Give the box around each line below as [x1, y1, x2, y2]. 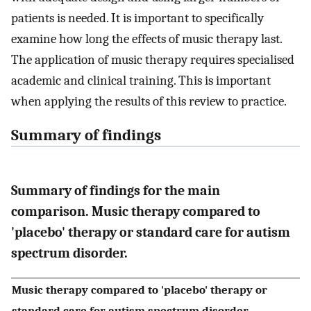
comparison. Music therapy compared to [11, 203, 260, 219]
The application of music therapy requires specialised [11, 52, 294, 68]
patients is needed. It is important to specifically [11, 10, 264, 26]
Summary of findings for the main [11, 182, 220, 199]
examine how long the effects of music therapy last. [11, 31, 282, 47]
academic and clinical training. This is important [11, 73, 271, 89]
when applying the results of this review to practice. [11, 94, 287, 110]
